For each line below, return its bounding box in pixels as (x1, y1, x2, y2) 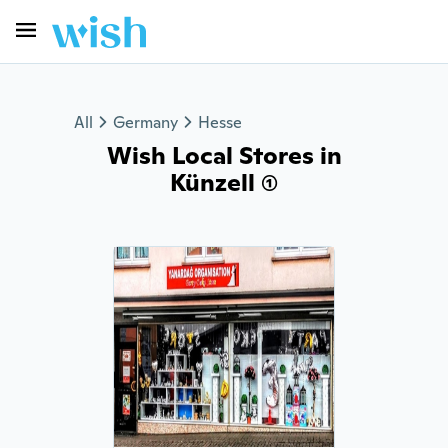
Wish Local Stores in (106, 140, 342, 171)
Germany (113, 112, 178, 133)
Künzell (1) (170, 167, 278, 198)
